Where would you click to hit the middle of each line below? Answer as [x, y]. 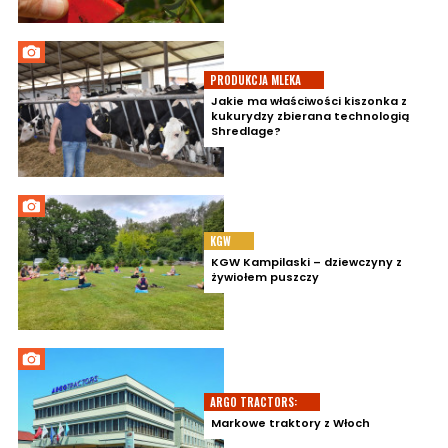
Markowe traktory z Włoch [290, 423]
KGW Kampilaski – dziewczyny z [306, 261]
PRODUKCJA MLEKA [255, 79]
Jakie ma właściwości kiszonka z [309, 100]
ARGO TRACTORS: [253, 402]
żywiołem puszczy [265, 276]
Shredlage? [246, 130]
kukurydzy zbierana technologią [310, 115]
